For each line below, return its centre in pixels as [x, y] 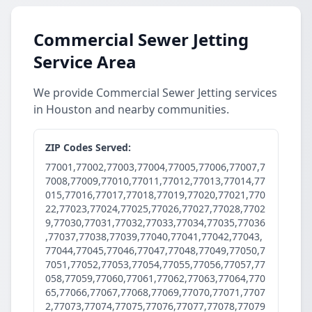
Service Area [85, 62]
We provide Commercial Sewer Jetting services [155, 93]
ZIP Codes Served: [88, 147]
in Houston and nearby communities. [131, 109]
